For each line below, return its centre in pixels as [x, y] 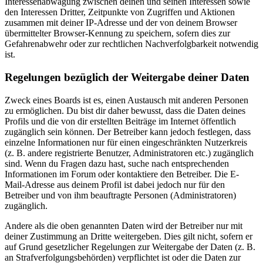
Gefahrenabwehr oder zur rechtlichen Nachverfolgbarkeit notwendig [131, 44]
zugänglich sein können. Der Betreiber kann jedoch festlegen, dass [128, 131]
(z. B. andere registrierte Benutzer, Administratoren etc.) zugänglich [129, 153]
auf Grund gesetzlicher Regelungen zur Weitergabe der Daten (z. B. [130, 247]
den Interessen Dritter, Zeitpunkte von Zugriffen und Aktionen [120, 12]
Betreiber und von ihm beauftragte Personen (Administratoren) [120, 195]
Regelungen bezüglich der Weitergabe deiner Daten [127, 77]
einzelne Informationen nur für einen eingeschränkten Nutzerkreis [126, 142]
